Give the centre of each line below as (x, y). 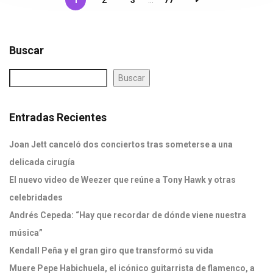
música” (26, 233)
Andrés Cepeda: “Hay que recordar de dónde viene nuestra (128, 215)
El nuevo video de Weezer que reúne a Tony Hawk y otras (122, 180)
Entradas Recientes (58, 117)
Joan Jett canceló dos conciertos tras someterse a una (121, 144)
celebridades (36, 197)
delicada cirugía (42, 162)
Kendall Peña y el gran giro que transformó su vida (112, 250)
